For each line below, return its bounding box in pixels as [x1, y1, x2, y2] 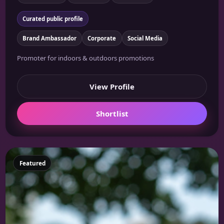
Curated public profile [22, 14, 83, 22]
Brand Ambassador [22, 34, 76, 42]
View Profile [89, 81, 134, 91]
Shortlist [95, 108, 128, 119]
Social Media [127, 34, 162, 42]
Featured [19, 159, 45, 167]
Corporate [87, 34, 116, 42]
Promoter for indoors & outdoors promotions [16, 53, 154, 63]
